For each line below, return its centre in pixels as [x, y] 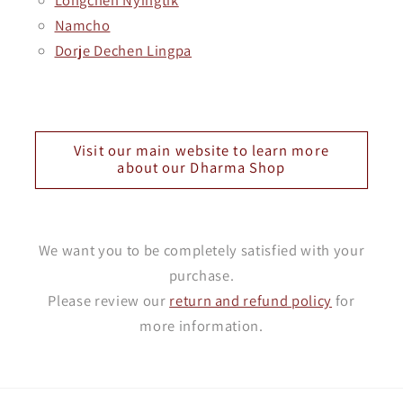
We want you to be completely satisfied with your [201, 250]
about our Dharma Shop [201, 167]
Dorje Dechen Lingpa [123, 50]
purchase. [201, 275]
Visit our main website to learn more [201, 150]
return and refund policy [251, 300]
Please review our [109, 300]
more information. [201, 325]
